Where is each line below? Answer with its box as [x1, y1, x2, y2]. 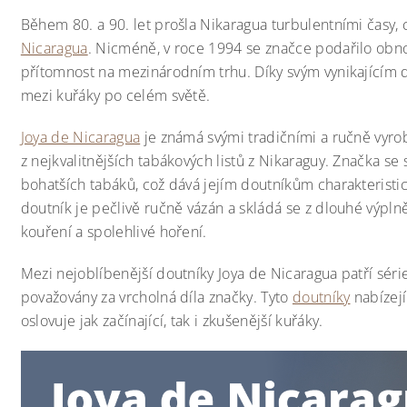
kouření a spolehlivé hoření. [20, 222, 207, 242]
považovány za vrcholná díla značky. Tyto [20, 287, 293, 307]
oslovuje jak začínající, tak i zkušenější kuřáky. [20, 311, 323, 331]
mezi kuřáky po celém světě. [20, 85, 211, 105]
